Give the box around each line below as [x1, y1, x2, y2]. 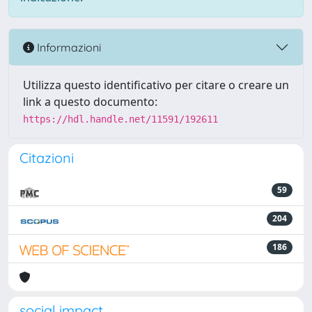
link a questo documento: [23, 94, 157, 109]
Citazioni [19, 149, 74, 166]
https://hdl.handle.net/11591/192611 [23, 114, 218, 125]
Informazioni [34, 40, 101, 54]
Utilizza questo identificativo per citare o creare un [23, 77, 289, 93]
